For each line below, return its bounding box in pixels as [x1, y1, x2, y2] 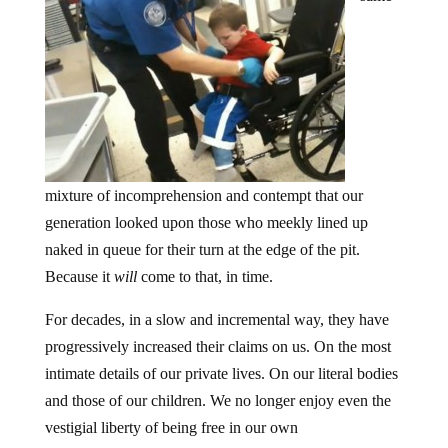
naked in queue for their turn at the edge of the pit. [44, 241, 360, 258]
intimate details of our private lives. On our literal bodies [44, 365, 398, 382]
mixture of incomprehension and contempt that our [44, 187, 363, 204]
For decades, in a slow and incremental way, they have [44, 311, 389, 328]
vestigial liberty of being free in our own [44, 419, 298, 436]
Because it [44, 268, 114, 285]
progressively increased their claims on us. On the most [44, 338, 391, 355]
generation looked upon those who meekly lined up [44, 214, 368, 231]
